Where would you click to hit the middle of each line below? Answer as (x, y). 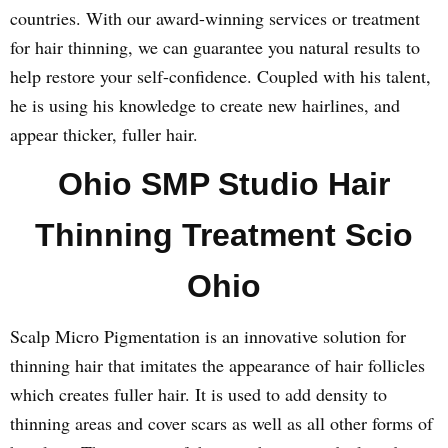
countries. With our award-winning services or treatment (215, 18)
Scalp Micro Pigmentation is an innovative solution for (208, 336)
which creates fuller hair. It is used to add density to (198, 394)
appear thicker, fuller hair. (104, 134)
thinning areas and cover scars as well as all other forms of (221, 423)
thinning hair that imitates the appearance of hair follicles (217, 365)
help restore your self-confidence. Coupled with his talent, (220, 76)
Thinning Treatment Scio (224, 235)
